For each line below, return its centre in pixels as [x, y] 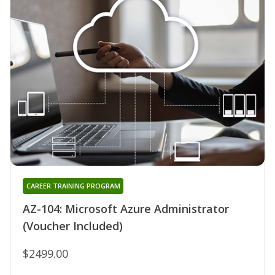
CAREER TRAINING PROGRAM [73, 186]
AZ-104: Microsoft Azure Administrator [126, 209]
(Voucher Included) [73, 226]
